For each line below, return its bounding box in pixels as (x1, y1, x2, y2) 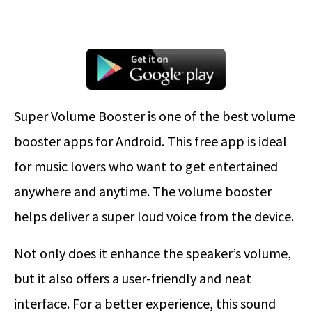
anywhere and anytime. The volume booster (14, 182, 272, 200)
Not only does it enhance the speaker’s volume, (14, 244, 291, 262)
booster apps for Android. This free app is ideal (14, 132, 287, 150)
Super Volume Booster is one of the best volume (14, 107, 295, 125)
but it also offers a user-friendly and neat (14, 269, 251, 287)
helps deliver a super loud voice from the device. (14, 207, 294, 225)
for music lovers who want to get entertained (14, 157, 278, 175)
